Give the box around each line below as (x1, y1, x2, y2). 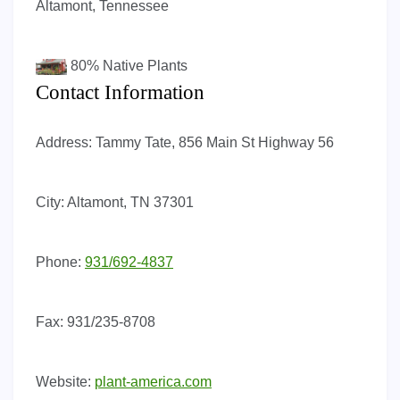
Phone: (36, 254, 81, 270)
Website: (36, 373, 91, 389)
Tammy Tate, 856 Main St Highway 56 (92, 134, 334, 150)
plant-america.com (95, 373, 212, 389)
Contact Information (36, 80, 204, 104)
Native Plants (98, 57, 187, 73)
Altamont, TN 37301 (64, 194, 194, 210)
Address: (36, 134, 92, 150)
